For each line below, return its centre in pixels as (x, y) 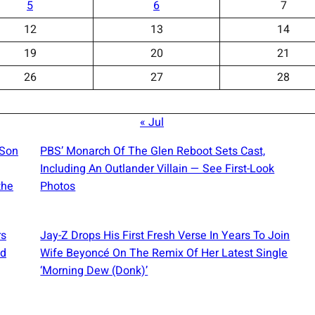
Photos (58, 186)
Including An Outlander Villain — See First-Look (157, 168)
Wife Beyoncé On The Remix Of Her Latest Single (164, 253)
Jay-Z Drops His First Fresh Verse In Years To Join (165, 235)
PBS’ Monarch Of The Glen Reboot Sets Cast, (153, 151)
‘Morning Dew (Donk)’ (94, 270)
